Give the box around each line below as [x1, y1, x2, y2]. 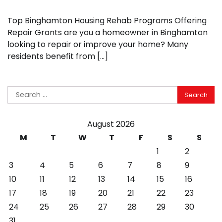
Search [7, 86, 35, 98]
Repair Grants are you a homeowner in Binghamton [7, 27, 208, 39]
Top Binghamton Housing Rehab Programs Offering [7, 15, 207, 27]
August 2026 [87, 118, 135, 130]
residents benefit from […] [7, 51, 108, 62]
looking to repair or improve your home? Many [7, 39, 188, 51]
